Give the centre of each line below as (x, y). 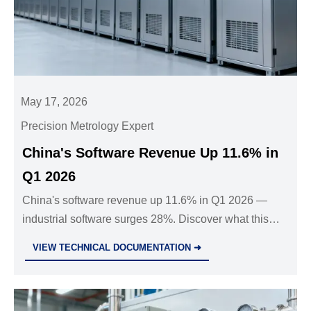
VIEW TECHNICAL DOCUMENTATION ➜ (117, 248)
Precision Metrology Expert (87, 126)
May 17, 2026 (54, 102)
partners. (44, 257)
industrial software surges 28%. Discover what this (146, 219)
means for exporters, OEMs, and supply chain (134, 238)
